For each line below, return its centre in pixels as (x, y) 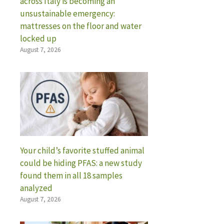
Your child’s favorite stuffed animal (82, 150)
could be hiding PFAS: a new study (81, 163)
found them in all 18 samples (71, 175)
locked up (38, 38)
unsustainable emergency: (67, 13)
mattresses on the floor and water (81, 26)
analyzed (36, 188)
